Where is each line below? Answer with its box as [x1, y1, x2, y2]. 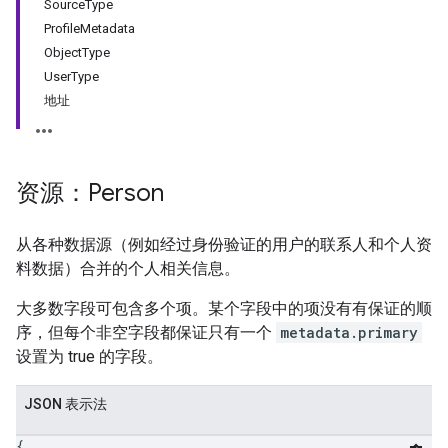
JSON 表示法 [24, 396, 107, 412]
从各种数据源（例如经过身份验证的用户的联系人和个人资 [16, 235, 432, 254]
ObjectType [44, 45, 110, 60]
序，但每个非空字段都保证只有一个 [16, 323, 276, 342]
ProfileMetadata [44, 21, 135, 36]
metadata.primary [280, 323, 418, 342]
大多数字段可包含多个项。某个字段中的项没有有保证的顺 [16, 299, 432, 318]
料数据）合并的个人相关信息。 [16, 259, 240, 278]
